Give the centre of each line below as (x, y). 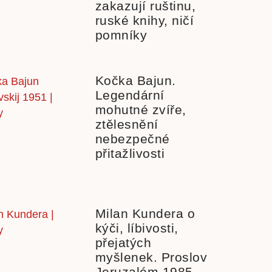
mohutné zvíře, (141, 110)
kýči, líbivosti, (137, 228)
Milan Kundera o (145, 213)
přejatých (123, 242)
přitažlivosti (130, 153)
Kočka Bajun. (135, 80)
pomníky (121, 35)
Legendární (130, 95)
